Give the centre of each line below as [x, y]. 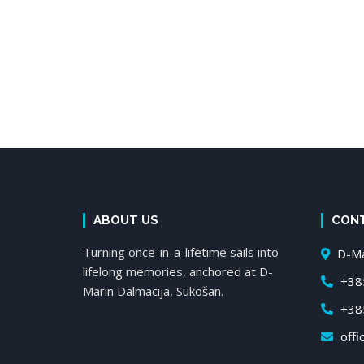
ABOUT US [126, 220]
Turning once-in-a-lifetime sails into [181, 252]
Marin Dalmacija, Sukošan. [153, 291]
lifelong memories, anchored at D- [178, 271]
